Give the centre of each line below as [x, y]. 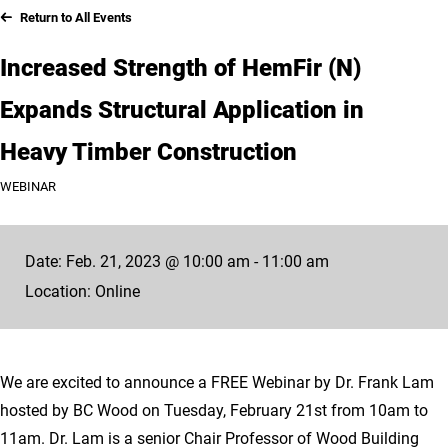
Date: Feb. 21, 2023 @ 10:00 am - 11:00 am [177, 261]
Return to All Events [76, 17]
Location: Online [82, 291]
